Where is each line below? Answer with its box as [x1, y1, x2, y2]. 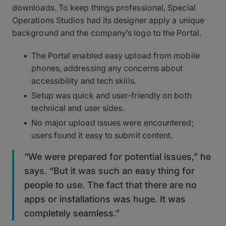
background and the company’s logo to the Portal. [12, 27, 201, 38]
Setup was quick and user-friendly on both [31, 90, 192, 100]
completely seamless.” [24, 207, 120, 218]
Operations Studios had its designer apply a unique [12, 15, 204, 25]
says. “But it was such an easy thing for [24, 165, 195, 176]
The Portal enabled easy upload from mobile [31, 50, 200, 61]
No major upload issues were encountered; [31, 117, 194, 128]
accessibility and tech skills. [31, 75, 136, 86]
